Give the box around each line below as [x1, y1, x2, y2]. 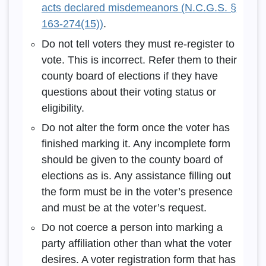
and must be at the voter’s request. [41, 202, 207, 214]
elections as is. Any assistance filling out [41, 170, 231, 182]
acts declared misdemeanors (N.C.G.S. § [41, 2, 236, 14]
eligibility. [41, 102, 84, 114]
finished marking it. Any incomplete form [41, 138, 230, 150]
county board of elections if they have [41, 69, 218, 82]
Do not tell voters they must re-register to [41, 37, 235, 50]
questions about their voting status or [41, 85, 216, 98]
